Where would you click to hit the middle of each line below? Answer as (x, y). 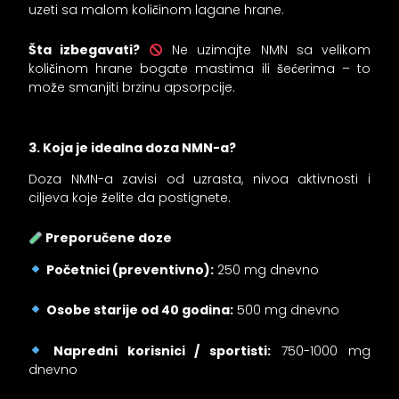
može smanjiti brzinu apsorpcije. (132, 88)
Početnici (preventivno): (130, 269)
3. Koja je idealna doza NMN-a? (133, 147)
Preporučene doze (108, 238)
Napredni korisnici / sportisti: (163, 350)
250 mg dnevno (267, 269)
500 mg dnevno (287, 310)
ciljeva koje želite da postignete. (130, 197)
